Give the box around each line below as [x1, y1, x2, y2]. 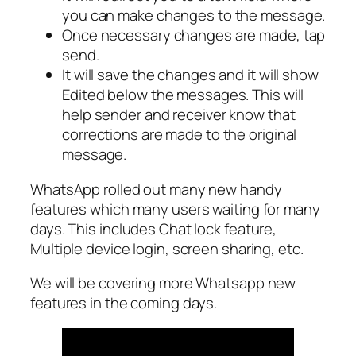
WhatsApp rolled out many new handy [30, 178, 282, 199]
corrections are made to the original [62, 124, 297, 145]
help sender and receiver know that [62, 104, 296, 126]
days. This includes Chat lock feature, [30, 218, 277, 239]
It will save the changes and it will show [62, 64, 319, 86]
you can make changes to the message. [62, 5, 326, 26]
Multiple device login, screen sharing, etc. [30, 238, 304, 259]
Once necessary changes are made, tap [62, 25, 326, 46]
